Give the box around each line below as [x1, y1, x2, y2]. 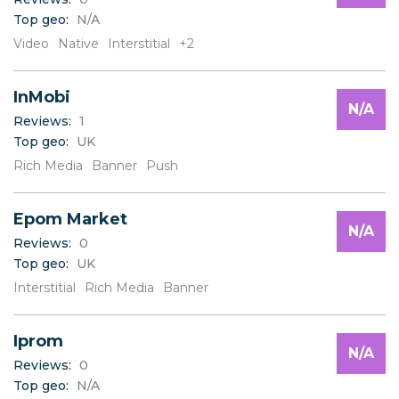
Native [58, 36, 99, 53]
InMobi [13, 87, 70, 108]
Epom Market [13, 209, 127, 230]
